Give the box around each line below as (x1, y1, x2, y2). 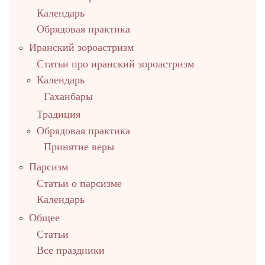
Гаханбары (44, 90, 93, 102)
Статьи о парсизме (36, 177, 122, 189)
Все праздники (36, 244, 105, 257)
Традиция (36, 108, 80, 121)
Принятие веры (44, 141, 115, 153)
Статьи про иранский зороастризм (36, 57, 194, 70)
